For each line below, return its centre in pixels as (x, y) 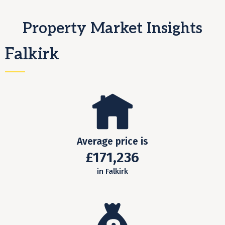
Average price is (113, 142)
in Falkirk (113, 172)
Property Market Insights (113, 29)
